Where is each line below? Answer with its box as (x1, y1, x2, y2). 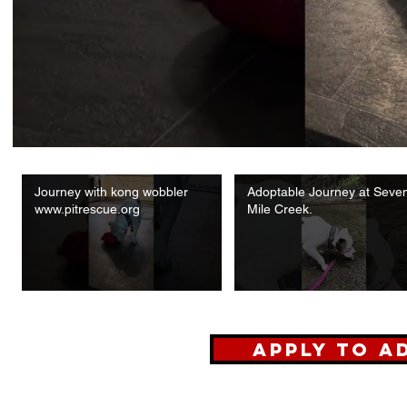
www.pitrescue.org (35, 201, 140, 216)
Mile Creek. (246, 201, 313, 216)
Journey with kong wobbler (35, 184, 188, 199)
